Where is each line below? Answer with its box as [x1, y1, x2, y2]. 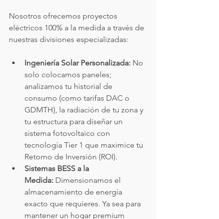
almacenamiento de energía [24, 187, 124, 197]
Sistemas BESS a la [24, 164, 91, 173]
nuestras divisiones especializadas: [9, 35, 129, 44]
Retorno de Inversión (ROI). [24, 152, 117, 161]
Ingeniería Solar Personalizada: [24, 58, 131, 67]
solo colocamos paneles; [24, 70, 113, 79]
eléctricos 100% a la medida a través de [9, 23, 146, 32]
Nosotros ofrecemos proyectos [9, 11, 119, 21]
